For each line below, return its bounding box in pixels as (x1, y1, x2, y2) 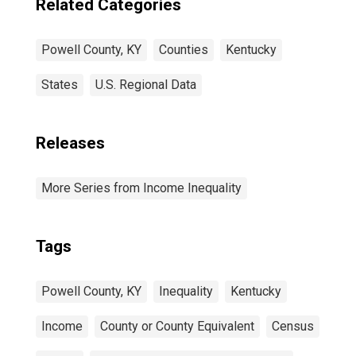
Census (272, 319, 314, 334)
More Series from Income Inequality (41, 180, 242, 195)
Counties (159, 42, 208, 57)
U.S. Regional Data (95, 77, 196, 92)
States (41, 77, 78, 92)
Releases (36, 133, 105, 153)
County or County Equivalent (100, 319, 254, 334)
